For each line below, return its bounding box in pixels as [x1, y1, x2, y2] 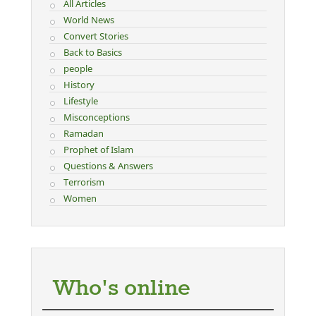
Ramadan [63, 127, 104, 140]
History [63, 78, 95, 91]
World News [63, 13, 114, 26]
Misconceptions [63, 111, 130, 123]
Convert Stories [63, 30, 128, 42]
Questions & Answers [63, 159, 153, 172]
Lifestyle [63, 95, 98, 107]
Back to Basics [63, 46, 122, 59]
